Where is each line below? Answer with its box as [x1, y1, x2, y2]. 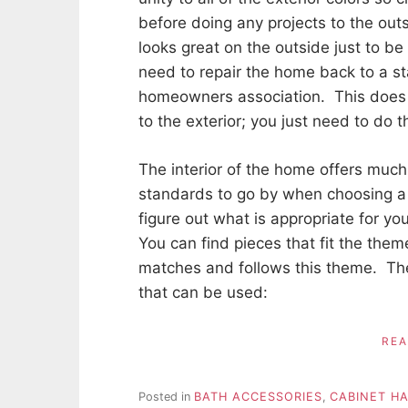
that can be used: [138, 282, 268, 301]
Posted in [138, 389, 194, 403]
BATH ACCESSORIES [194, 389, 322, 403]
